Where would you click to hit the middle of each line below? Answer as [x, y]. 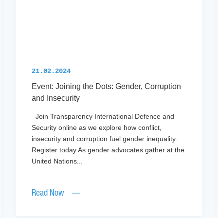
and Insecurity [56, 98]
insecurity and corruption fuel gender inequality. [105, 139]
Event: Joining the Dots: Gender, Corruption [107, 87]
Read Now [48, 193]
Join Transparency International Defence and [103, 117]
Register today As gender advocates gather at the [108, 150]
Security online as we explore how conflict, [97, 128]
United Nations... [57, 161]
